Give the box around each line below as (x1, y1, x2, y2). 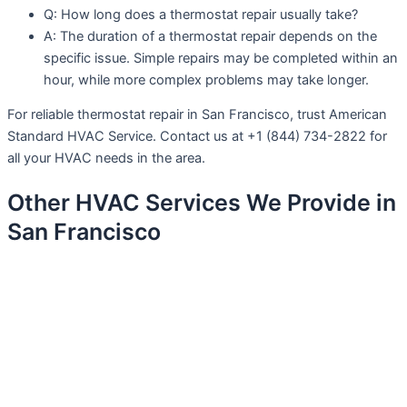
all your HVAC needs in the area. (7, 150, 205, 167)
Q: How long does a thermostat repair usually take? (44, 5, 358, 23)
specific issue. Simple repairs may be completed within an (44, 49, 398, 66)
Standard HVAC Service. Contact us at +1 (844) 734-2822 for (7, 128, 387, 145)
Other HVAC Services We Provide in (7, 188, 396, 216)
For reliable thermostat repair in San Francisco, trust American (7, 106, 387, 124)
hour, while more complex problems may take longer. (44, 71, 369, 88)
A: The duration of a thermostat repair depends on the (44, 27, 377, 45)
